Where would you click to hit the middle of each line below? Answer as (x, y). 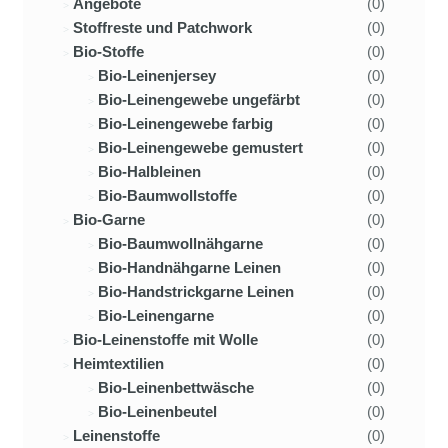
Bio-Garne (109, 220)
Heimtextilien (119, 364)
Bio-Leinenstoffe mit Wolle (166, 340)
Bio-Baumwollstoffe (167, 196)
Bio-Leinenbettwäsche (176, 388)
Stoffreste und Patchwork (163, 28)
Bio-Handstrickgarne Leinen (196, 292)
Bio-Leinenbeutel (157, 412)
